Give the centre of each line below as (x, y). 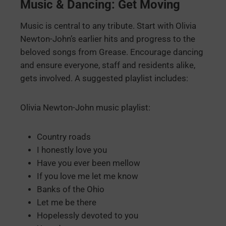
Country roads (64, 137)
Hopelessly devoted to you (88, 216)
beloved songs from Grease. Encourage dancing (112, 52)
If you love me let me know (88, 177)
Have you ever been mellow (89, 163)
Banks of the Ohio (71, 190)
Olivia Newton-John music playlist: (85, 108)
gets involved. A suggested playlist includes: (104, 79)
